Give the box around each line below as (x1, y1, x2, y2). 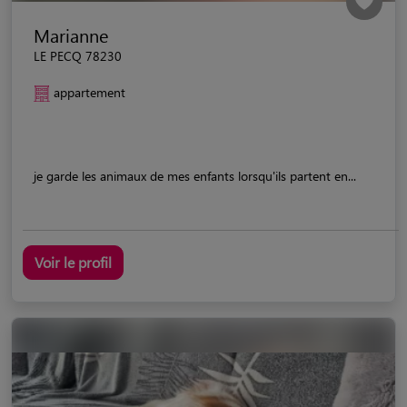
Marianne (34, 22, 108, 47)
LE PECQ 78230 (34, 46, 122, 65)
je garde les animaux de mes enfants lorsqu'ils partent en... (34, 166, 356, 184)
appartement (54, 83, 125, 101)
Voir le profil (35, 252, 112, 272)
